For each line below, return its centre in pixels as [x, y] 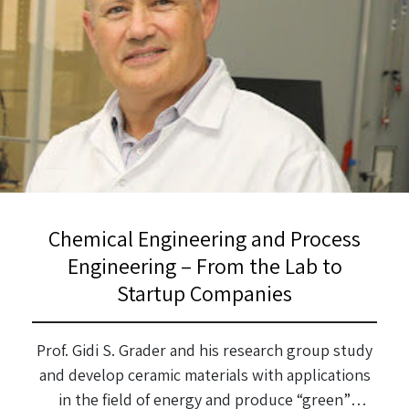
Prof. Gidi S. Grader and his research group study [204, 351]
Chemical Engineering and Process [204, 239]
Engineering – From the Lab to [204, 266]
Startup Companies [204, 294]
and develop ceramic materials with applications [204, 375]
